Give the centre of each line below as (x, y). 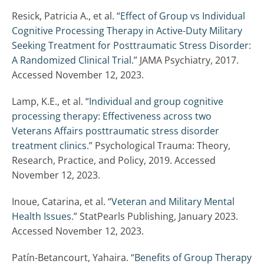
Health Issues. (43, 217)
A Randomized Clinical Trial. (73, 60)
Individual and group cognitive (156, 102)
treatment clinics (49, 146)
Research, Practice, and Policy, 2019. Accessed (114, 161)
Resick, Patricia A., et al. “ (66, 16)
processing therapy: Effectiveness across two (112, 116)
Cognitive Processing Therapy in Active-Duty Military (127, 31)
